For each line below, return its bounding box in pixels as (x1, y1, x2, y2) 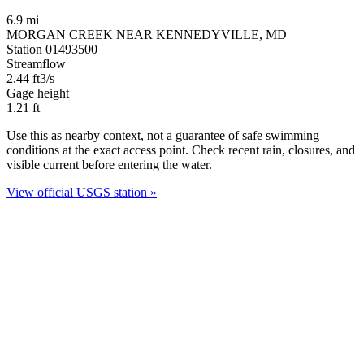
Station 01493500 (6, 41, 97, 56)
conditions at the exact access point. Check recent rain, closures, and (6, 142, 355, 157)
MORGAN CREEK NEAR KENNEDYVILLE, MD (6, 27, 287, 41)
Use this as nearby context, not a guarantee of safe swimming (6, 128, 319, 142)
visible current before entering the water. (6, 157, 212, 171)
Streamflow (6, 56, 66, 71)
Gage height (6, 85, 69, 100)
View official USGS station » (6, 184, 157, 199)
